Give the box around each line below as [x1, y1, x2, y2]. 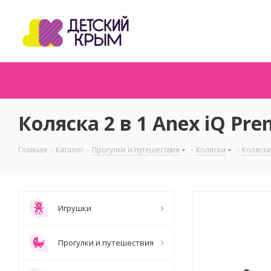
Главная [18, 145, 47, 155]
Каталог [56, 145, 83, 155]
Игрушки [58, 203, 91, 214]
